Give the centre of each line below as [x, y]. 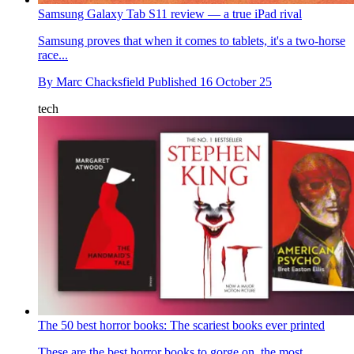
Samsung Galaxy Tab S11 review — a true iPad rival [170, 14]
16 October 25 [236, 82]
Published [174, 82]
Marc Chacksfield [100, 82]
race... [53, 55]
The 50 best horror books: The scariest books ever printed [181, 325]
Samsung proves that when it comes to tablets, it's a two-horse [192, 41]
